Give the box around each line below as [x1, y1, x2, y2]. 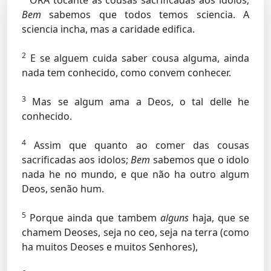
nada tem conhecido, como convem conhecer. [22, 66, 231, 79]
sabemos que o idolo [150, 153, 250, 166]
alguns [160, 211, 189, 224]
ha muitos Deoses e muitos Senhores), [22, 240, 198, 253]
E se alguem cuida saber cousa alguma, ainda [26, 51, 249, 65]
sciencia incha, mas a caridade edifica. [22, 22, 195, 36]
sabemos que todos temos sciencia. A [41, 8, 249, 21]
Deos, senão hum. [22, 182, 104, 195]
